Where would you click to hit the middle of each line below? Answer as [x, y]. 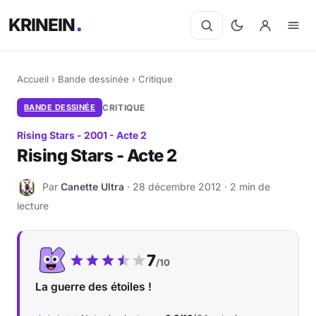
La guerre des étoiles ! [93, 287]
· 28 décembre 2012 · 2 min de [197, 186]
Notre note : [173, 254]
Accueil [33, 79]
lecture [33, 206]
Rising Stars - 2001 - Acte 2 [82, 135]
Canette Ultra [92, 186]
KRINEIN [42, 25]
